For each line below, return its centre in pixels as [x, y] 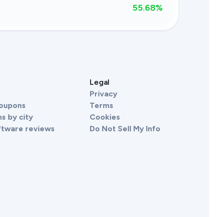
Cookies [105, 117]
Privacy [103, 94]
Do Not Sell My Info [125, 129]
